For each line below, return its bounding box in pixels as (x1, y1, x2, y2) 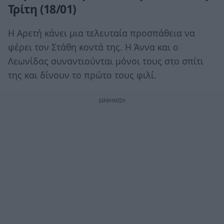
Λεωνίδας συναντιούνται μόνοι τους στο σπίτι (8, 54, 203, 67)
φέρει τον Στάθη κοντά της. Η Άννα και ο (8, 40, 178, 53)
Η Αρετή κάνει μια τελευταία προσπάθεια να (8, 26, 195, 39)
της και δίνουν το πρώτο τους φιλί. (8, 68, 156, 81)
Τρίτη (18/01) (8, 1, 76, 17)
